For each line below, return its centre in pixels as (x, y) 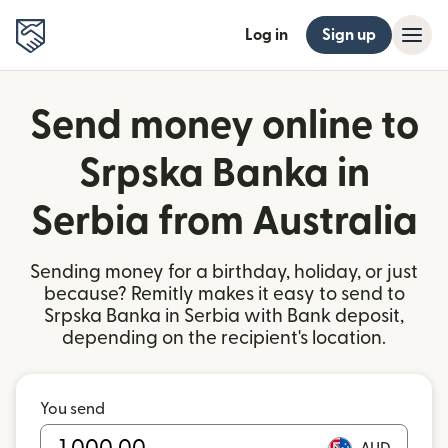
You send (72, 409)
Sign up (349, 35)
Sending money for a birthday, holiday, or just (224, 272)
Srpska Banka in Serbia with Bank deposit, (224, 316)
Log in (266, 35)
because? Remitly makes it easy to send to (224, 294)
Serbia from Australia (224, 222)
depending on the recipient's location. (224, 338)
